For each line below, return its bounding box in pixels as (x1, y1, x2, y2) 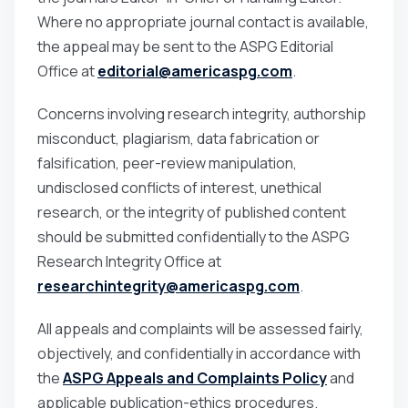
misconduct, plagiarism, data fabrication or (37, 127, 320, 148)
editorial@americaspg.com (97, 60, 292, 81)
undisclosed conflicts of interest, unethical (37, 177, 321, 198)
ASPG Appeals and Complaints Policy (63, 367, 327, 388)
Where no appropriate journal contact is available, (37, 11, 369, 32)
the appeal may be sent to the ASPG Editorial (37, 36, 333, 56)
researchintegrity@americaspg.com (37, 275, 300, 296)
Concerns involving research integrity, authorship (37, 103, 366, 124)
